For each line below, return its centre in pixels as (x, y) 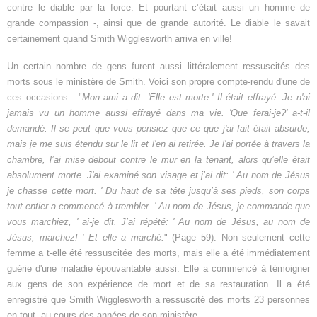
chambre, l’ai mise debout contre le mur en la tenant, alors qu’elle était (158, 160)
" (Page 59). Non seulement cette (237, 238)
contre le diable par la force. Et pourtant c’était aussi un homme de (158, 8)
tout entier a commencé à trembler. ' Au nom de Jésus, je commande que (158, 207)
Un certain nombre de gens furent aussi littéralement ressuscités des (158, 67)
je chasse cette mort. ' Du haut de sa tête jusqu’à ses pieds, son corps (158, 191)
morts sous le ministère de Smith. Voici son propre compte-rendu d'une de (158, 82)
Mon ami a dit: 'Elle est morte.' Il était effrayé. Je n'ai (196, 98)
